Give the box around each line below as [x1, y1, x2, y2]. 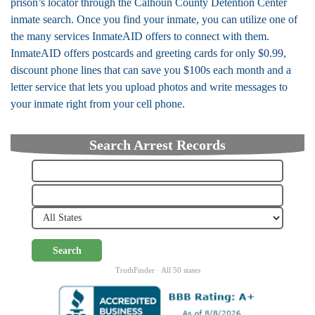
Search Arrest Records [89, 137, 226, 153]
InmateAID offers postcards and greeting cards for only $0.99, [11, 47, 286, 59]
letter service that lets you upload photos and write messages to [11, 81, 288, 93]
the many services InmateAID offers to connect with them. [11, 30, 269, 42]
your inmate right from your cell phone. [11, 98, 185, 110]
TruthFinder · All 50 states [115, 266, 200, 274]
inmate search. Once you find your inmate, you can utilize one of [11, 13, 297, 25]
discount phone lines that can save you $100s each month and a [11, 64, 291, 76]
